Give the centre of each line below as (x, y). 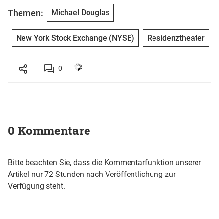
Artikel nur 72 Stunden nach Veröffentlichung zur (92, 175)
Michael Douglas (80, 13)
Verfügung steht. (36, 186)
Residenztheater (176, 38)
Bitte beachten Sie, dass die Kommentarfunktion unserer (104, 163)
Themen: (25, 13)
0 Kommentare (49, 131)
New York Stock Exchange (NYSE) (75, 38)
